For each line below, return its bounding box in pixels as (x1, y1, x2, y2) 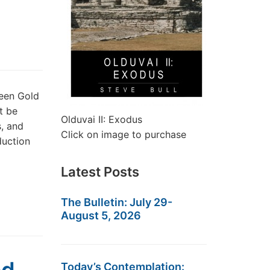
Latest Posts (61, 164, 139, 180)
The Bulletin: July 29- (61, 196, 172, 209)
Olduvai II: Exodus (61, 113, 142, 125)
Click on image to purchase (61, 128, 186, 140)
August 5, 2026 (61, 209, 141, 222)
